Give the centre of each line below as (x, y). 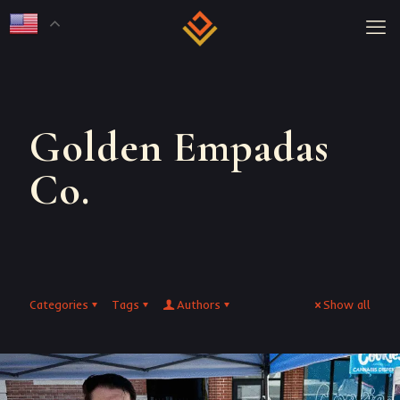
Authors (199, 304)
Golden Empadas (179, 147)
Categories (59, 304)
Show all (347, 304)
